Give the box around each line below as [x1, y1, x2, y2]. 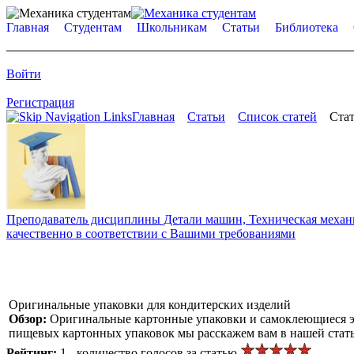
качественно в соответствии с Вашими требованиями [6, 226, 296, 240]
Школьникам [137, 21, 207, 34]
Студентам [64, 21, 122, 34]
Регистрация [6, 96, 74, 109]
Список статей [238, 110, 317, 123]
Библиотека [275, 21, 338, 34]
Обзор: [9, 311, 50, 326]
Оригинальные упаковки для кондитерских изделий [9, 297, 291, 311]
